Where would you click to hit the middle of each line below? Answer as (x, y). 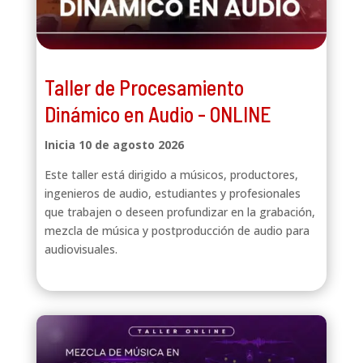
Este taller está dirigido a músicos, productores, (171, 174)
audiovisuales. (81, 249)
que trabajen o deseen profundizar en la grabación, (179, 211)
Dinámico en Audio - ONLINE (158, 113)
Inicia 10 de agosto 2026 (114, 144)
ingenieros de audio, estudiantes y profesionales (172, 193)
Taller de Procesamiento (144, 87)
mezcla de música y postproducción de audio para (177, 230)
